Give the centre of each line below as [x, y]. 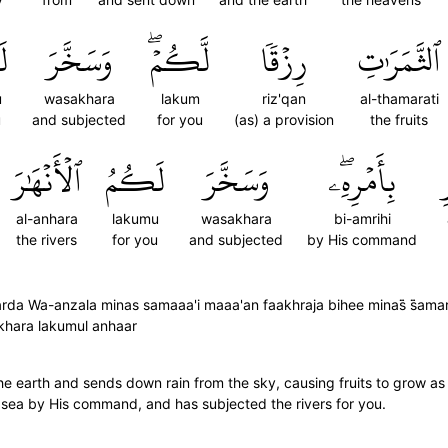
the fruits [399, 119]
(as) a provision [284, 119]
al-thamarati [399, 98]
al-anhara [46, 218]
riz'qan [284, 98]
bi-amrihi [362, 218]
